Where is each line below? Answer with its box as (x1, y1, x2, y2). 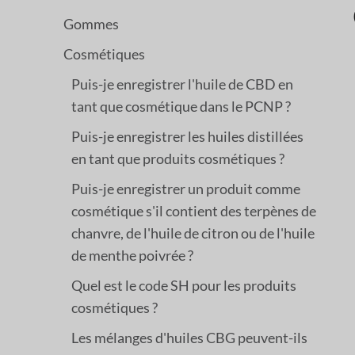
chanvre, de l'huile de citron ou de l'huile (71, 223, 315, 242)
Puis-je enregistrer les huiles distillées (71, 127, 303, 145)
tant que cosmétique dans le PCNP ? (71, 97, 291, 115)
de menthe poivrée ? (71, 246, 193, 264)
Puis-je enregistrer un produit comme (71, 179, 300, 197)
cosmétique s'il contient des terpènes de (71, 201, 316, 219)
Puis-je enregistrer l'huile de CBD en (71, 74, 293, 93)
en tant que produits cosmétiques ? (71, 149, 284, 167)
